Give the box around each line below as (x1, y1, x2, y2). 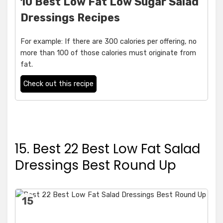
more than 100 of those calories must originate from (20, 49, 196, 58)
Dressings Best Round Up (15, 156, 176, 175)
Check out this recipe (23, 80, 94, 89)
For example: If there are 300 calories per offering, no (20, 37, 197, 46)
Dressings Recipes (20, 11, 120, 24)
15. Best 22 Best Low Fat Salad (15, 140, 200, 158)
